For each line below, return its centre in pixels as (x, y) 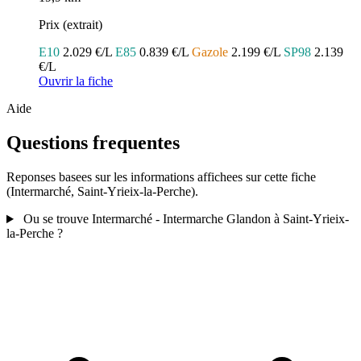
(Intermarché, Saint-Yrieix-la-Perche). (102, 192)
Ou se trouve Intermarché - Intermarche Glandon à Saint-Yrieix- (186, 219)
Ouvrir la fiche (76, 81)
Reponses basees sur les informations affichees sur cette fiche (161, 177)
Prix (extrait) (71, 25)
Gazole (210, 52)
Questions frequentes (93, 143)
